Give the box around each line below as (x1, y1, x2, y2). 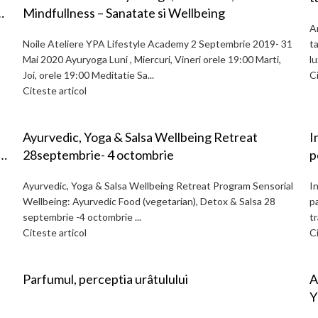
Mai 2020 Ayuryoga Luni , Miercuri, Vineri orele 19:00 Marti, (23, 53, 281, 65)
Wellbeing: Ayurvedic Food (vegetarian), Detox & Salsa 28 (23, 195, 275, 207)
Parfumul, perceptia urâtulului (23, 271, 188, 287)
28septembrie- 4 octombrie (23, 147, 174, 163)
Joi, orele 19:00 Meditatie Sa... (23, 69, 154, 81)
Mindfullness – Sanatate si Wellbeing (23, 5, 225, 21)
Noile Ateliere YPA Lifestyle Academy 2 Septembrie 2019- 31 (23, 38, 292, 50)
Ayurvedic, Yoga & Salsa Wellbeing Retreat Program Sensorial (23, 180, 293, 192)
